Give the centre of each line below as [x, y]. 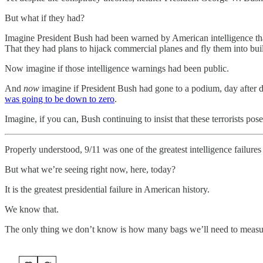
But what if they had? [45, 18]
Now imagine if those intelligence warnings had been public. [117, 68]
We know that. [32, 209]
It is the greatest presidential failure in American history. [107, 189]
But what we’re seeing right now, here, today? [90, 169]
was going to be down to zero [60, 99]
